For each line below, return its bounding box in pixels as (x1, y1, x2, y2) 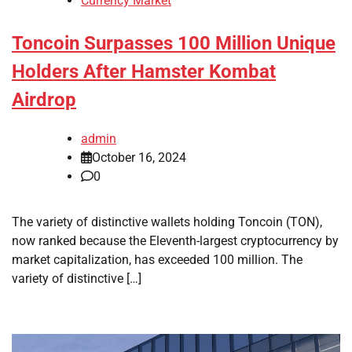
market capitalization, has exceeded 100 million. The (12, 251, 302, 267)
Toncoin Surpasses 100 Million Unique (12, 32, 335, 55)
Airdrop (12, 89, 76, 112)
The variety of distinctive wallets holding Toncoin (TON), (12, 214, 322, 229)
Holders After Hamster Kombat (12, 60, 276, 83)
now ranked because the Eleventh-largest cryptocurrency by (12, 233, 339, 248)
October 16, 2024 (92, 149, 186, 165)
